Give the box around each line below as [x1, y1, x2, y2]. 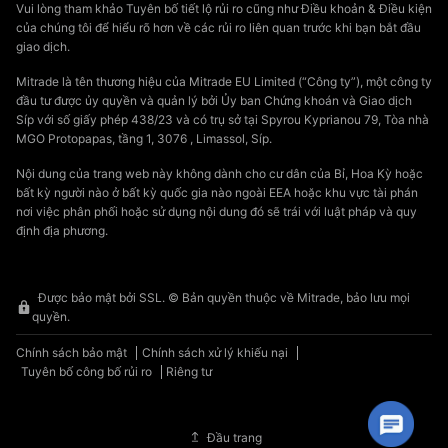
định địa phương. [16, 223, 108, 239]
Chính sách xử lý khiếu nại [141, 345, 288, 361]
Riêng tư [166, 364, 213, 380]
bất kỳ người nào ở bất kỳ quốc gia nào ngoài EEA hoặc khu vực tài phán [16, 185, 418, 201]
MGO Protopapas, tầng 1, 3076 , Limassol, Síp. [16, 131, 272, 147]
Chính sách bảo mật [16, 345, 127, 361]
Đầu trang [206, 429, 262, 445]
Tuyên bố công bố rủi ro [20, 364, 152, 380]
